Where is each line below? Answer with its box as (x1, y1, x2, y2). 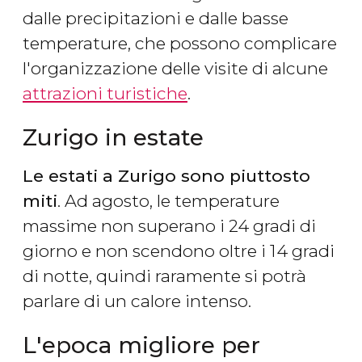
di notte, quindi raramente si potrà (23, 266, 306, 287)
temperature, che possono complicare (23, 33, 337, 54)
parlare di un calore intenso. (23, 291, 251, 312)
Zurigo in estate (23, 124, 204, 152)
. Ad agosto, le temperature (57, 191, 280, 212)
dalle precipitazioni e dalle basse (23, 8, 288, 29)
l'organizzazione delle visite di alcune (23, 58, 328, 79)
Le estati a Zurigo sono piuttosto (23, 166, 310, 187)
